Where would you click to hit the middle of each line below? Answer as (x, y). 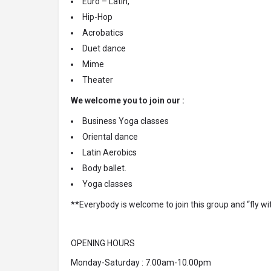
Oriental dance (110, 137)
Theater (98, 80)
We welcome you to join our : (129, 101)
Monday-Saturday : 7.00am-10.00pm (141, 263)
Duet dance (104, 49)
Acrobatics (103, 33)
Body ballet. (104, 168)
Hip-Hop (97, 17)
